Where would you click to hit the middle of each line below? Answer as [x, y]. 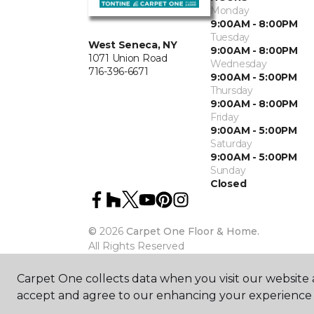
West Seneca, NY [133, 45]
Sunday [228, 170]
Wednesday [239, 63]
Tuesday [230, 37]
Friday [225, 117]
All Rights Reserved [136, 246]
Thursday [232, 90]
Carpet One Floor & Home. [193, 231]
